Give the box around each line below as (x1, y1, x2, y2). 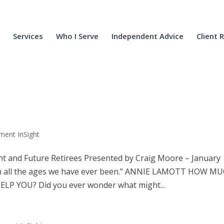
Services (12, 31, 43, 41)
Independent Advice (111, 31, 183, 41)
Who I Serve (55, 31, 98, 41)
